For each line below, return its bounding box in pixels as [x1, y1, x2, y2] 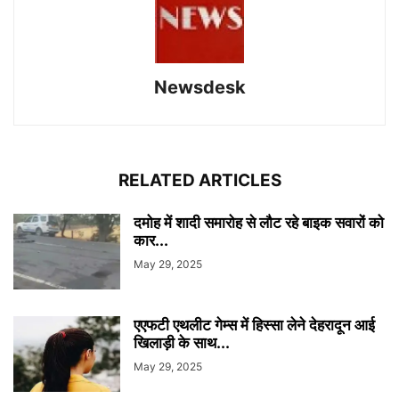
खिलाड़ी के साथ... [134, 334, 230, 353]
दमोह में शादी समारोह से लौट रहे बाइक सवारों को [134, 214, 384, 232]
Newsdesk [153, 77, 246, 99]
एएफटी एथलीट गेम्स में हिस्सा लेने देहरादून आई [134, 316, 375, 335]
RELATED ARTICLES [118, 170, 281, 191]
